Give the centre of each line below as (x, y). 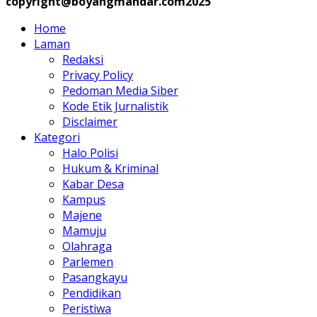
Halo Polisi (90, 152)
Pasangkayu (95, 277)
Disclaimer (90, 121)
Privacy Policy (98, 75)
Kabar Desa (93, 184)
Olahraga (87, 246)
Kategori (57, 137)
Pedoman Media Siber (120, 90)
